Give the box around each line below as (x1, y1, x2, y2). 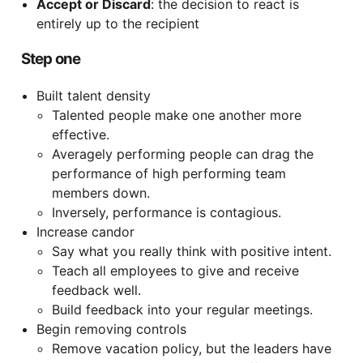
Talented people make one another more (51, 107, 301, 124)
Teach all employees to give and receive (51, 263, 299, 280)
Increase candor (36, 224, 135, 241)
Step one (20, 49, 81, 69)
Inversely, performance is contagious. (51, 204, 281, 221)
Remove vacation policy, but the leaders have (51, 340, 331, 357)
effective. (51, 126, 109, 143)
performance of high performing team (51, 165, 286, 182)
